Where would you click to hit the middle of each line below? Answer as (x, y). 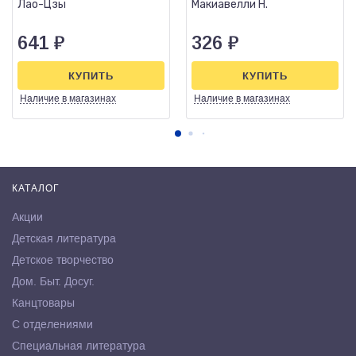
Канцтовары (43, 303)
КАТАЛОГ (36, 188)
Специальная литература (79, 346)
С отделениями (52, 324)
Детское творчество (63, 260)
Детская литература (64, 238)
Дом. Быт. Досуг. (53, 281)
